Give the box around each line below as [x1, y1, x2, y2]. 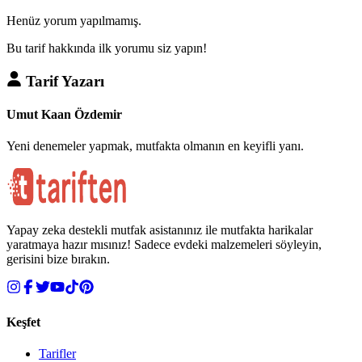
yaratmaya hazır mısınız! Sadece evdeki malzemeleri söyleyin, [6, 238, 322, 252]
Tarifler [39, 346, 76, 360]
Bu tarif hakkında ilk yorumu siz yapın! [6, 41, 207, 56]
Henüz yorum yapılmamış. [6, 14, 141, 28]
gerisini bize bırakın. [6, 252, 110, 267]
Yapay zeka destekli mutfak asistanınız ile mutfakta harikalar [6, 223, 313, 238]
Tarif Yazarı [21, 72, 104, 90]
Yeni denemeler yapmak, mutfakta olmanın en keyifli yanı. [6, 139, 304, 154]
